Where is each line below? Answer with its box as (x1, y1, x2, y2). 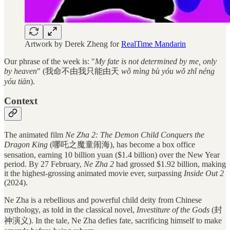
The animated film (4, 130, 65, 139)
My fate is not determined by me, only (95, 56, 217, 66)
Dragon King (4, 140, 48, 149)
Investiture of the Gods (137, 205, 209, 214)
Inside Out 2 (184, 168, 224, 178)
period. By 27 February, (4, 159, 84, 168)
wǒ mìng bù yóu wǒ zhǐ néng (121, 66, 215, 75)
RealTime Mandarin (121, 39, 186, 48)
